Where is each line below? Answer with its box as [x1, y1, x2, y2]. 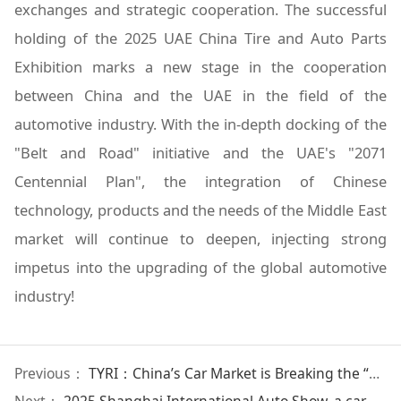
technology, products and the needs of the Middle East [14, 200, 387, 221]
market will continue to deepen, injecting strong [14, 228, 387, 250]
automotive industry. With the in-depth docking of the [14, 114, 387, 135]
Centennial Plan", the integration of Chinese [14, 171, 387, 192]
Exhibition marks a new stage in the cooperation [14, 56, 387, 78]
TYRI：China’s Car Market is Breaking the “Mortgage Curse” [88, 363, 369, 383]
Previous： [13, 363, 89, 383]
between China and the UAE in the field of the [14, 85, 387, 107]
